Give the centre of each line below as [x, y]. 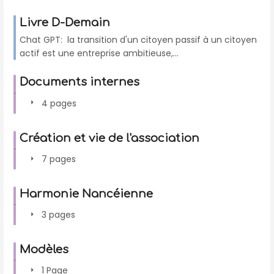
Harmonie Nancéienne [86, 194]
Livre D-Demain [65, 23]
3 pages [58, 215]
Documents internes [80, 82]
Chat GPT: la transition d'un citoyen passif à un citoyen [138, 40]
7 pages [59, 159]
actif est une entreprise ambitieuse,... [99, 54]
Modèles [44, 250]
